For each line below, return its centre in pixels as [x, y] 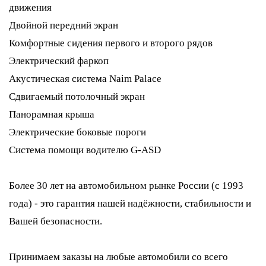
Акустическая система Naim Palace [85, 79]
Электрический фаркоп [59, 61]
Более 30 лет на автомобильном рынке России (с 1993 [126, 186]
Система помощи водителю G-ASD [85, 150]
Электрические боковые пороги [77, 132]
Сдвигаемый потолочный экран [77, 96]
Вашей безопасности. [56, 221]
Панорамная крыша [52, 114]
